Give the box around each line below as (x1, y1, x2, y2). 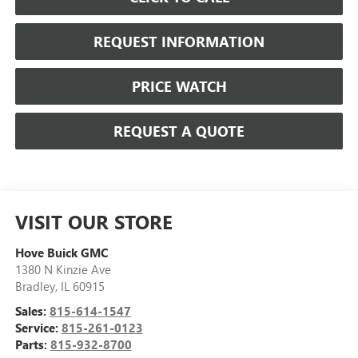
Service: (14, 319, 62, 336)
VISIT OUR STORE (14, 208, 173, 234)
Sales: (14, 302, 50, 319)
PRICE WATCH (131, 76, 227, 96)
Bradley (14, 277, 55, 294)
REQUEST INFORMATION (93, 31, 265, 51)
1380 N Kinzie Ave (14, 261, 111, 277)
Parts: (14, 336, 50, 352)
